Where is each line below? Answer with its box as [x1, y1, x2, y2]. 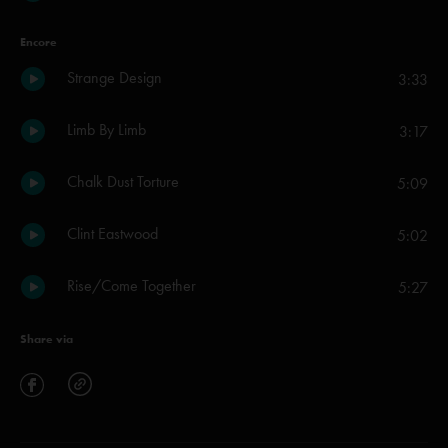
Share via [20, 331, 73, 346]
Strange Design [67, 68, 162, 87]
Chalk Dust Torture [67, 172, 179, 191]
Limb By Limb [67, 120, 146, 139]
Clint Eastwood [67, 224, 158, 243]
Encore [20, 34, 57, 49]
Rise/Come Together [67, 276, 196, 295]
